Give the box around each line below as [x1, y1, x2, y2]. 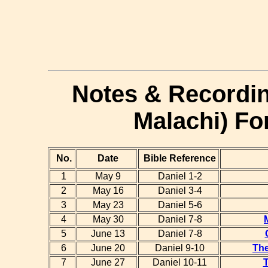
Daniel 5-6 [155, 200, 202, 211]
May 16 [90, 185, 124, 196]
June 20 [89, 243, 125, 254]
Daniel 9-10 [153, 243, 205, 254]
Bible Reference [141, 153, 216, 164]
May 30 [90, 214, 124, 225]
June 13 [89, 229, 125, 239]
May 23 [90, 200, 124, 211]
